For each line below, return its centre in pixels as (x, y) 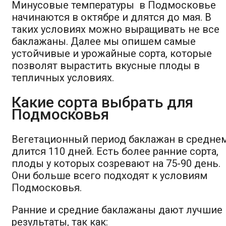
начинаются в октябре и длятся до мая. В (111, 17)
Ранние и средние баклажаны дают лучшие (117, 210)
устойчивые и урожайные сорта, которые (112, 54)
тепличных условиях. (63, 78)
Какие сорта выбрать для (102, 102)
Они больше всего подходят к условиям (109, 175)
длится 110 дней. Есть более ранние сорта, (115, 151)
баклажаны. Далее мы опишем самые (104, 42)
